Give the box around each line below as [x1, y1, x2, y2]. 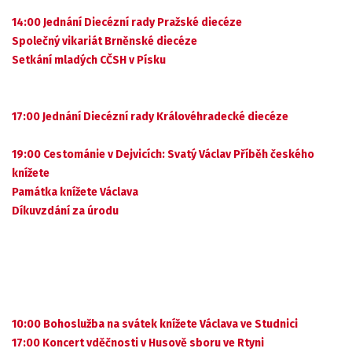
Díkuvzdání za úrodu [12, 204, 119, 218]
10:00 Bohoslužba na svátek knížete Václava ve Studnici [12, 317, 298, 331]
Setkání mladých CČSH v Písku [12, 53, 166, 67]
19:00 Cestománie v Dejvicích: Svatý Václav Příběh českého [12, 148, 314, 161]
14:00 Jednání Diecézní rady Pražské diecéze [12, 16, 242, 29]
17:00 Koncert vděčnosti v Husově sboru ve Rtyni [12, 336, 264, 350]
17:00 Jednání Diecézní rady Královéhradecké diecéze [12, 110, 288, 123]
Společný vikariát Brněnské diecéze [12, 35, 197, 48]
